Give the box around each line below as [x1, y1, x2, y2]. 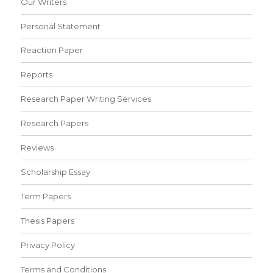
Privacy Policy [21, 239, 76, 250]
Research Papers [21, 118, 89, 129]
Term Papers [21, 191, 71, 202]
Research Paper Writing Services [21, 94, 152, 104]
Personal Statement [21, 21, 101, 31]
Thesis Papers [21, 216, 75, 226]
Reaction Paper [21, 45, 83, 55]
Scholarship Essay [21, 167, 96, 177]
